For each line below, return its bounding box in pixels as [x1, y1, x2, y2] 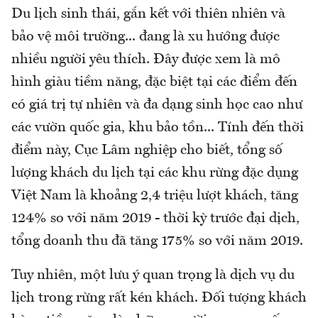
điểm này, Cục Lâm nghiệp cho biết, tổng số [11, 143, 283, 158]
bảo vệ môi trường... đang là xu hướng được [11, 29, 280, 44]
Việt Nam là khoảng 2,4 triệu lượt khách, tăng [11, 188, 298, 203]
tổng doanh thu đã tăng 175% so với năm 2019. [11, 234, 303, 248]
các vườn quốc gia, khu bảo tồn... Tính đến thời [11, 120, 304, 135]
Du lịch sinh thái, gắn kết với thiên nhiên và [11, 6, 285, 21]
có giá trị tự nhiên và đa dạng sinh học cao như [11, 97, 302, 112]
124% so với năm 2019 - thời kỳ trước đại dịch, [11, 211, 300, 226]
